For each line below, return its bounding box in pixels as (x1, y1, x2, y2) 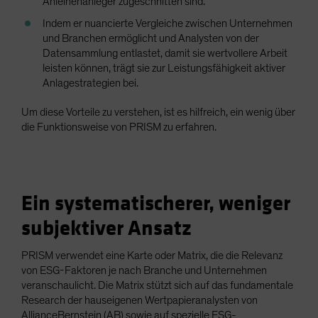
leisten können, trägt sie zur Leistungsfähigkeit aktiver (43, 62, 285, 74)
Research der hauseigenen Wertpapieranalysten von (21, 295, 258, 306)
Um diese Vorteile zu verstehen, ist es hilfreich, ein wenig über (21, 106, 295, 118)
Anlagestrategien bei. (43, 77, 138, 89)
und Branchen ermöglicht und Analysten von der (43, 33, 259, 44)
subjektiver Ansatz (21, 216, 192, 241)
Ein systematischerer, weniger (21, 191, 290, 216)
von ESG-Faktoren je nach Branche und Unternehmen (21, 265, 267, 276)
